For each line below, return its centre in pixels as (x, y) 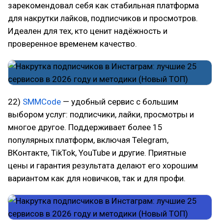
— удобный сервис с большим (120, 102)
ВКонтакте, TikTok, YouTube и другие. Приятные (97, 153)
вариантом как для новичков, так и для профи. (97, 178)
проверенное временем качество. (72, 44)
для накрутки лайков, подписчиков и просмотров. (103, 18)
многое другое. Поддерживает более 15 (85, 127)
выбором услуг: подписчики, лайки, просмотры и (101, 114)
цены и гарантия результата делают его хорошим (103, 165)
